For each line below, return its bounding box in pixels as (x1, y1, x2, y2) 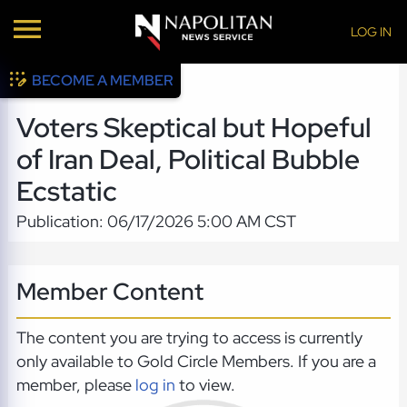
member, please (15, 374, 135, 396)
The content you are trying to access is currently (15, 327, 362, 349)
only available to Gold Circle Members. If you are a (15, 351, 376, 372)
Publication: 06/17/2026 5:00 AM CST (15, 211, 296, 233)
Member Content (15, 274, 203, 307)
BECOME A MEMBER (32, 71, 174, 90)
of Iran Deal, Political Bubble (15, 142, 360, 178)
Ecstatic (15, 174, 117, 210)
